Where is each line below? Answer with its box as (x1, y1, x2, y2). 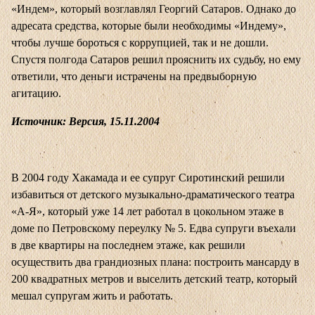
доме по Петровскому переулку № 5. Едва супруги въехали (11, 222, 296, 235)
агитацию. (11, 87, 61, 100)
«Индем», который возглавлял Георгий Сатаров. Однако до (11, 3, 296, 15)
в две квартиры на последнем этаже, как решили (11, 239, 245, 252)
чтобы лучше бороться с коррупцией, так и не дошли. (11, 37, 269, 49)
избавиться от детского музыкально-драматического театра (11, 188, 295, 201)
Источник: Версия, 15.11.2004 (11, 115, 160, 128)
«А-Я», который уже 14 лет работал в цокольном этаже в (11, 205, 284, 218)
